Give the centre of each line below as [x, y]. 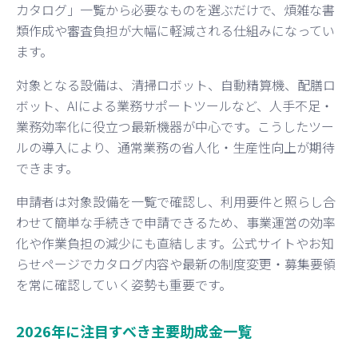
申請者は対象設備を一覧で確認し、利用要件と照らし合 [176, 201]
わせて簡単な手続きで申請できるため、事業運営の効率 [176, 222]
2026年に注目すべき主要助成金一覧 [134, 330]
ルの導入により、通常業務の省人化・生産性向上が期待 [175, 147]
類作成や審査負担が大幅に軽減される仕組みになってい [175, 30]
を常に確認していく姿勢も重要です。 [124, 284]
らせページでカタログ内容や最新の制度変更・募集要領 [176, 263]
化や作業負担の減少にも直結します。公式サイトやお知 [175, 243]
